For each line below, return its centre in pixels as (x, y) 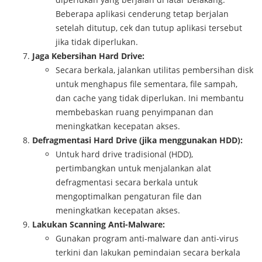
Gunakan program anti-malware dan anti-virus (147, 238)
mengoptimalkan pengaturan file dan (129, 196)
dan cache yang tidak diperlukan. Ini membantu (150, 98)
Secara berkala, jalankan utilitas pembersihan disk (154, 70)
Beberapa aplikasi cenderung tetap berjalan (142, 13)
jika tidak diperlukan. (97, 42)
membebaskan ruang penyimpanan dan (135, 112)
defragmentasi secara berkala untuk (127, 182)
